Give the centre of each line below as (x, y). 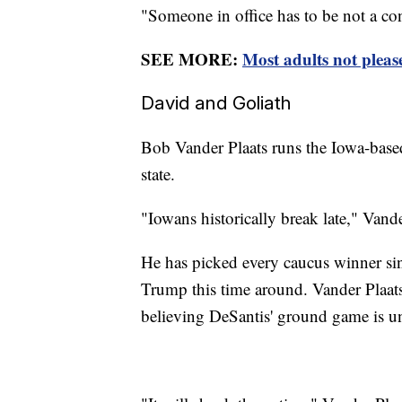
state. (161, 173)
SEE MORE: (192, 58)
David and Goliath (216, 102)
